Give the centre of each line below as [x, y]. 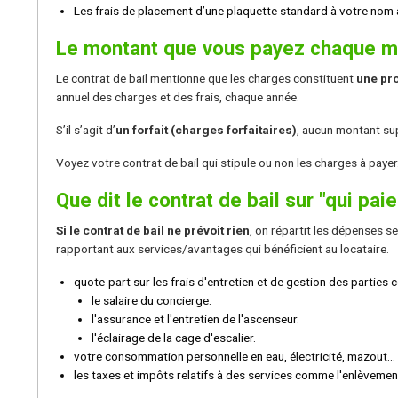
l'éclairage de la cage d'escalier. [174, 337]
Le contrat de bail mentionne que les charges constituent [206, 78]
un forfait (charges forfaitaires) [206, 129]
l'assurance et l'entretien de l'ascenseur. [195, 318]
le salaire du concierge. [151, 300]
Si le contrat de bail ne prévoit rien [153, 230]
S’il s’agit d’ [86, 129]
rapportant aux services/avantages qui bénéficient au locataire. [223, 248]
